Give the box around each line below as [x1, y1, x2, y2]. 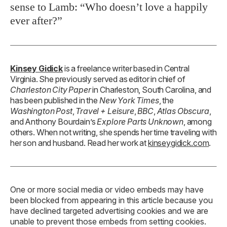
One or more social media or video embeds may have [10, 184, 204, 195]
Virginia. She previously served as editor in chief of [10, 73, 185, 84]
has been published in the [10, 95, 99, 105]
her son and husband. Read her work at [10, 137, 148, 148]
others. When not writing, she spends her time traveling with [10, 127, 217, 137]
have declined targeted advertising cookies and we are [10, 205, 208, 216]
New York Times [99, 95, 159, 105]
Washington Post [10, 105, 72, 116]
